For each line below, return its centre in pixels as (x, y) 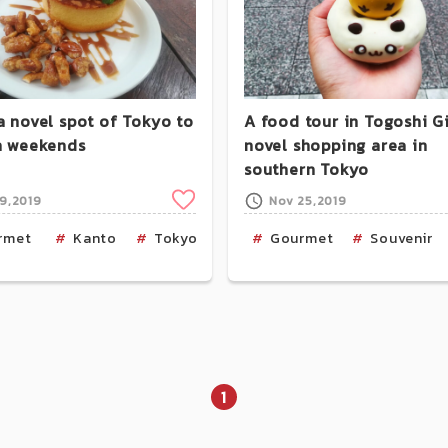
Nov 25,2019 (308, 200)
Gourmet (301, 238)
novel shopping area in (336, 144)
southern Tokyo (307, 168)
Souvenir (401, 238)
